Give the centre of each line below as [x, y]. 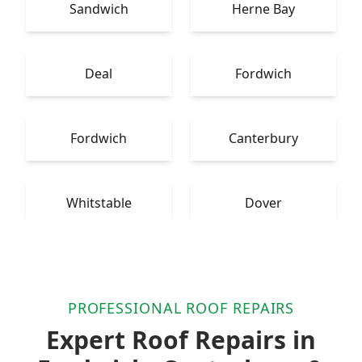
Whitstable [99, 203]
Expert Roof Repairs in [181, 340]
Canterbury [263, 139]
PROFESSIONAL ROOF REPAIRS [181, 308]
